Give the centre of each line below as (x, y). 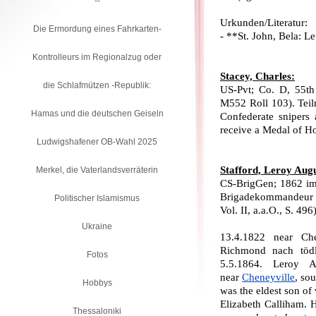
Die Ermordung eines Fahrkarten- (97, 29)
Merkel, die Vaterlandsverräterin (97, 170)
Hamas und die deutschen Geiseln (97, 114)
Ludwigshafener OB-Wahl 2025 (97, 142)
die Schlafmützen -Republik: (97, 85)
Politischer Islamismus (97, 198)
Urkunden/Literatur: (264, 23)
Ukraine (97, 226)
